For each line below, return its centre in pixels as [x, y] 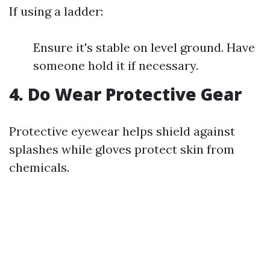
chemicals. [39, 167]
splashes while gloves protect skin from [122, 149]
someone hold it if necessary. [116, 65]
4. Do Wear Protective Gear [125, 94]
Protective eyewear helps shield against [122, 131]
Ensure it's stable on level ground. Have [144, 47]
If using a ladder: [56, 11]
